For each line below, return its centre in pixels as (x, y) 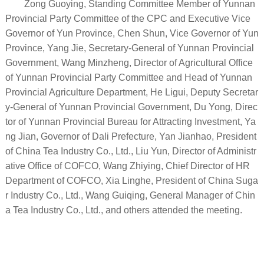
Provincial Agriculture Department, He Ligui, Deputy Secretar (131, 92)
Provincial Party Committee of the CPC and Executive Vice (128, 18)
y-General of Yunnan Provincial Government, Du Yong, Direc (131, 107)
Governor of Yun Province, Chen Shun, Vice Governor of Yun (132, 33)
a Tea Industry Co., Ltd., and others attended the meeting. (123, 210)
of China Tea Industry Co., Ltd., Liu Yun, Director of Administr (131, 151)
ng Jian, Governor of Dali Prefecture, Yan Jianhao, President (131, 136)
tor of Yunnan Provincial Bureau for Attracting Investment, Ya (130, 121)
